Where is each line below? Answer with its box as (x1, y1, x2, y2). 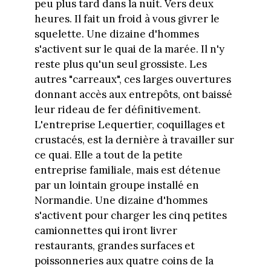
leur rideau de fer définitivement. (34, 103, 201, 117)
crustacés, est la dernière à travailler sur (34, 133, 234, 147)
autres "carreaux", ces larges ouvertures (34, 73, 231, 87)
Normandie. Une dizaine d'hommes (34, 194, 207, 207)
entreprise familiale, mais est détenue (34, 163, 221, 177)
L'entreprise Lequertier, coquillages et (34, 118, 225, 132)
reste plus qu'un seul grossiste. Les (34, 57, 207, 71)
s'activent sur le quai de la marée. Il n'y (34, 42, 224, 56)
